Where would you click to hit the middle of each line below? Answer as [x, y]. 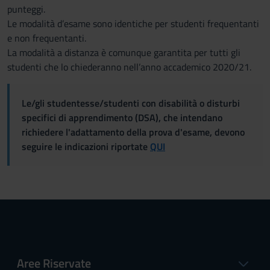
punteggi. [26, 9]
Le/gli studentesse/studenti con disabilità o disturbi [131, 103]
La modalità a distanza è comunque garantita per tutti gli [124, 52]
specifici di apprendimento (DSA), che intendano [122, 118]
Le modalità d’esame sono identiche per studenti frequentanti [133, 24]
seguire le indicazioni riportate [86, 146]
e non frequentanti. [47, 38]
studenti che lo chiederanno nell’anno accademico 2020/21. [129, 67]
